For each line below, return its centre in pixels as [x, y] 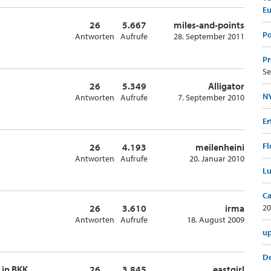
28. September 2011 [209, 36]
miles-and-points [209, 25]
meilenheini [220, 147]
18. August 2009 [216, 220]
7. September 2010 [211, 97]
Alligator [226, 86]
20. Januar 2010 [217, 158]
